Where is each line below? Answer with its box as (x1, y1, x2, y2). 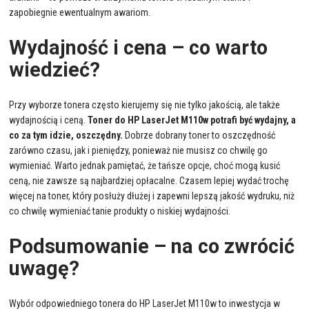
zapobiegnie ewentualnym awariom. (9, 6, 151, 18)
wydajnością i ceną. (9, 114, 88, 126)
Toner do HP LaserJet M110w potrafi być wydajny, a (88, 114, 297, 126)
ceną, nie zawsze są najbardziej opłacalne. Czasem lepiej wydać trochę (9, 175, 290, 186)
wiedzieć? (9, 57, 101, 81)
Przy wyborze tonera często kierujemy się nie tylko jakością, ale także (9, 99, 281, 110)
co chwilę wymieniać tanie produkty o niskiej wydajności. (9, 205, 231, 217)
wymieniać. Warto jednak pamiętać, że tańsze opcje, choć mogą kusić (9, 159, 281, 171)
